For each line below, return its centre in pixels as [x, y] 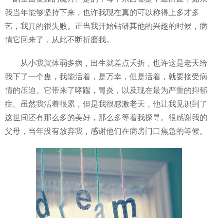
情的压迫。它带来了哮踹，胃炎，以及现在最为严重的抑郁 [106, 90]
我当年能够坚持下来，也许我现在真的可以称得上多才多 [102, 12]
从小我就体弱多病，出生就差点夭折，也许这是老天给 [106, 63]
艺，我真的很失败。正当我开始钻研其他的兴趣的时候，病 [106, 26]
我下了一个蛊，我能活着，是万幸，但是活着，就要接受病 [106, 77]
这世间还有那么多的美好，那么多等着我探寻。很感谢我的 [106, 118]
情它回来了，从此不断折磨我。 [59, 40]
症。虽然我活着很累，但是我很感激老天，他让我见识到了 [106, 104]
